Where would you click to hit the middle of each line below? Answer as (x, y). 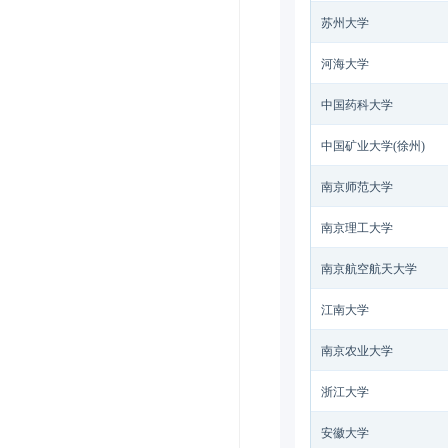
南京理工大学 (357, 228)
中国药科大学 (357, 105)
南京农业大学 (357, 351)
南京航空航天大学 (369, 269)
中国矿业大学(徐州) (373, 146)
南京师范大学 (357, 187)
